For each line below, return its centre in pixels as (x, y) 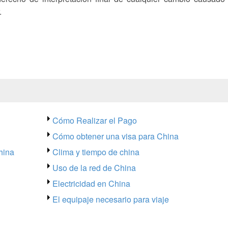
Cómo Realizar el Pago (94, 121)
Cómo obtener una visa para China (115, 136)
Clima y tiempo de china (96, 152)
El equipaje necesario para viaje (110, 199)
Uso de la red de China (94, 168)
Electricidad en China (91, 184)
